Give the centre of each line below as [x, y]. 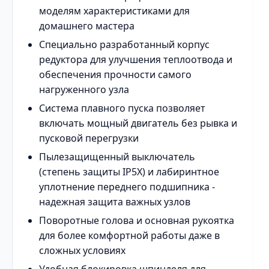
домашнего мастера [87, 26]
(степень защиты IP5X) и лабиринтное [129, 172]
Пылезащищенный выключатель [117, 157]
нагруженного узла [84, 89]
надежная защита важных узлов [115, 202]
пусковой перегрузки [89, 138]
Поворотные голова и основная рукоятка [137, 220]
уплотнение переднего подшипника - [127, 187]
